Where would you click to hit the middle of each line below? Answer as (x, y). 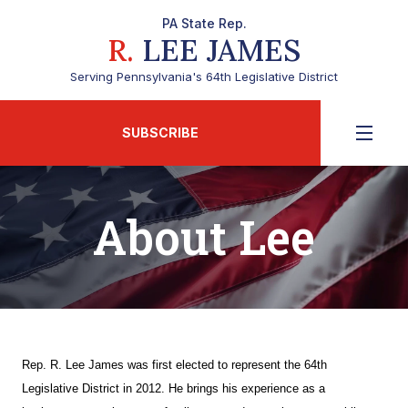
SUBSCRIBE (160, 133)
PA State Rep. (204, 23)
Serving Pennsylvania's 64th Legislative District (204, 76)
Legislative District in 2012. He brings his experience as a (173, 388)
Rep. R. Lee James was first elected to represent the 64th (174, 365)
